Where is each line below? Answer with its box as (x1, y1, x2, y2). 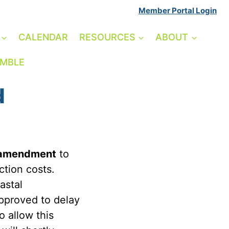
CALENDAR (18, 32, 68, 43)
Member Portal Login (139, 6, 217, 15)
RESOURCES (79, 32, 135, 43)
